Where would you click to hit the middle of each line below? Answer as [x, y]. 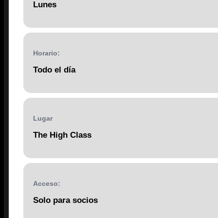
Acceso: [47, 184]
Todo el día [54, 70]
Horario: [46, 53]
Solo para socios [65, 200]
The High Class [62, 135]
